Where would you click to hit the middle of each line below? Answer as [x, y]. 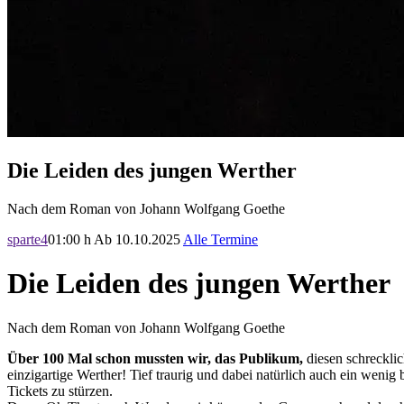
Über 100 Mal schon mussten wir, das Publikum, [155, 358]
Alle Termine [220, 239]
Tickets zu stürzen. [62, 390]
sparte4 [28, 239]
